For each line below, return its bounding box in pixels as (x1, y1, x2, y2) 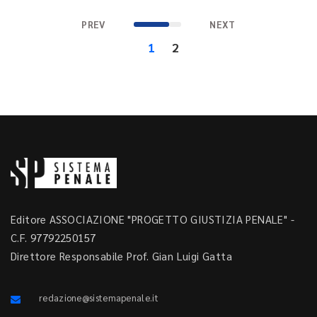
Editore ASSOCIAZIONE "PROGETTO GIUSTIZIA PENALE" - (11, 212, 294, 226)
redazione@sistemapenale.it (39, 292, 158, 304)
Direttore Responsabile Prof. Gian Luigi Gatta (11, 249, 232, 263)
